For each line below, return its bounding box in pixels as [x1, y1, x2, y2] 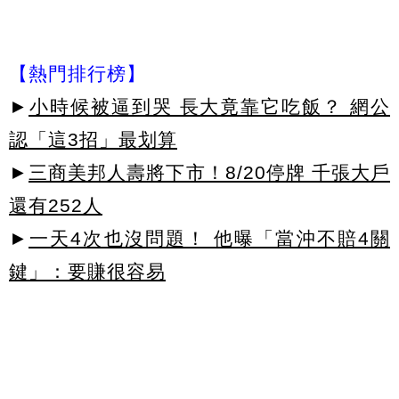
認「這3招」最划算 [9, 129, 177, 151]
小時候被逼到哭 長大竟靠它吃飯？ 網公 [28, 96, 390, 118]
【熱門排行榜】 [9, 63, 146, 85]
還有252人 [9, 195, 102, 216]
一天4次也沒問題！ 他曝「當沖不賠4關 [28, 228, 390, 249]
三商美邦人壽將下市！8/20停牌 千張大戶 [28, 162, 390, 183]
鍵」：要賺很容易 [9, 261, 166, 282]
